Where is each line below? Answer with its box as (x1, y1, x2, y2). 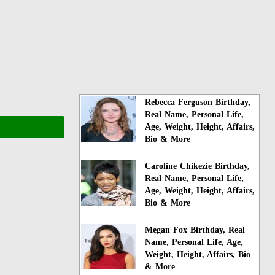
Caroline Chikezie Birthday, (145, 161, 250, 171)
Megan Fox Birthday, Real (145, 225, 246, 234)
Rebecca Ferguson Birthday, (145, 97, 251, 107)
